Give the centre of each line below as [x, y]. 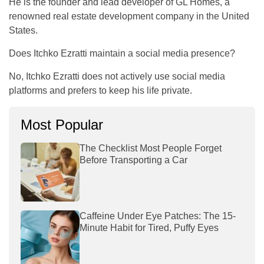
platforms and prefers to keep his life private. [100, 91]
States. [23, 31]
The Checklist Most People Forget [151, 148]
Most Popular [62, 125]
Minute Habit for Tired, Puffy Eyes [150, 228]
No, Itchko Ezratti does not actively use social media [117, 77]
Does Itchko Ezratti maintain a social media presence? [122, 54]
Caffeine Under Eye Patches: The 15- [158, 216]
